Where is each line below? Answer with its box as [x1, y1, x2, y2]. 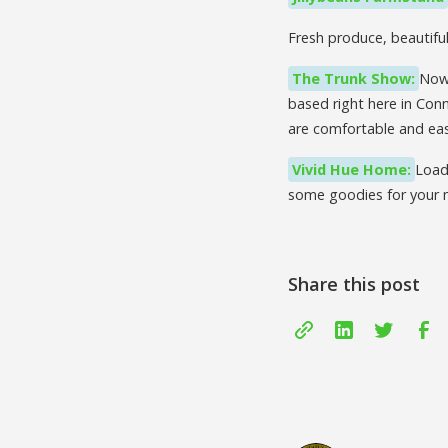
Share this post [288, 271, 420, 296]
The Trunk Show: [292, 68, 415, 88]
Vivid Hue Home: [292, 159, 411, 179]
